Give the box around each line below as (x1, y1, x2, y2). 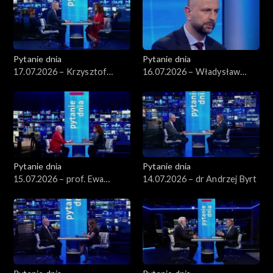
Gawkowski (13, 79, 59, 90)
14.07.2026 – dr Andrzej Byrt (143, 173, 257, 184)
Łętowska (13, 186, 53, 197)
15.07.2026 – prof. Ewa (13, 173, 104, 184)
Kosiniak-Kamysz (143, 79, 211, 90)
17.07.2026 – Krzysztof (13, 66, 107, 77)
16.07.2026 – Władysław (143, 66, 241, 77)
